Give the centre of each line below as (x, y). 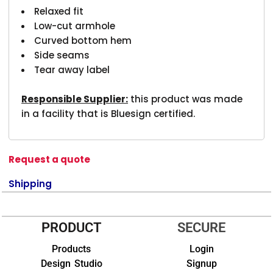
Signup (201, 263)
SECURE (202, 227)
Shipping (30, 183)
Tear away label (72, 69)
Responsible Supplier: (75, 99)
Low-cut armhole (75, 26)
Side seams (62, 55)
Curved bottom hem (83, 40)
